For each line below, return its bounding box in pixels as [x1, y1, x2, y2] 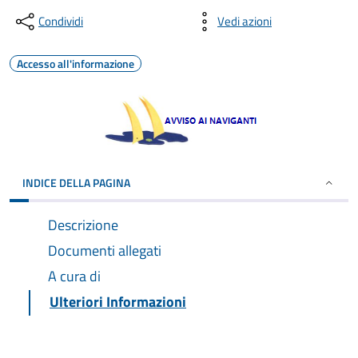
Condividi [38, 12, 83, 30]
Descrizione [48, 214, 118, 236]
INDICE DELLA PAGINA [22, 174, 130, 191]
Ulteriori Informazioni [50, 291, 186, 312]
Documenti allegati [48, 240, 161, 261]
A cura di [48, 265, 101, 287]
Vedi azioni [217, 12, 272, 30]
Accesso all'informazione [17, 55, 134, 72]
